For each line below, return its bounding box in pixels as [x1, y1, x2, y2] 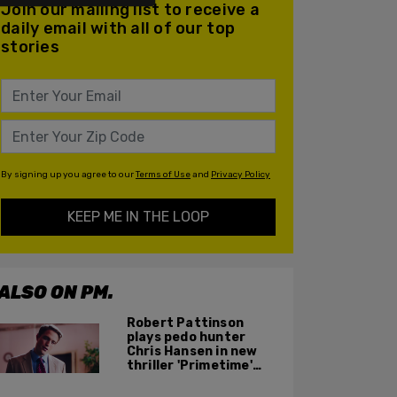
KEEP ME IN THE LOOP [67, 208, 209, 225]
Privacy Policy [211, 169, 270, 180]
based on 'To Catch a [126, 371, 262, 387]
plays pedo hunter [126, 329, 246, 345]
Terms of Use [136, 169, 191, 180]
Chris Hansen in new [126, 343, 258, 359]
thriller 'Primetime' [126, 357, 253, 373]
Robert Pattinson [126, 315, 245, 331]
